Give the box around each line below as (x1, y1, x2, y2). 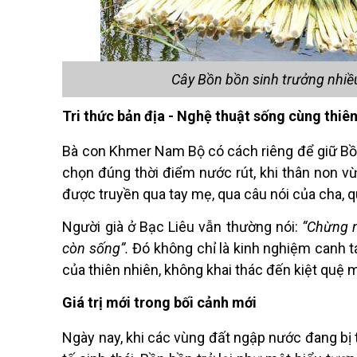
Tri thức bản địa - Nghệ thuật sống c (62, 108, 297, 125)
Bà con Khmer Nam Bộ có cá (62, 143, 243, 160)
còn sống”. (62, 240, 129, 257)
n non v (302, 164, 350, 182)
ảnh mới (205, 294, 257, 312)
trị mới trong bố (88, 294, 190, 312)
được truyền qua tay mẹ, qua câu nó (62, 186, 287, 203)
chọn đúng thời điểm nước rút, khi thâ (62, 164, 303, 182)
